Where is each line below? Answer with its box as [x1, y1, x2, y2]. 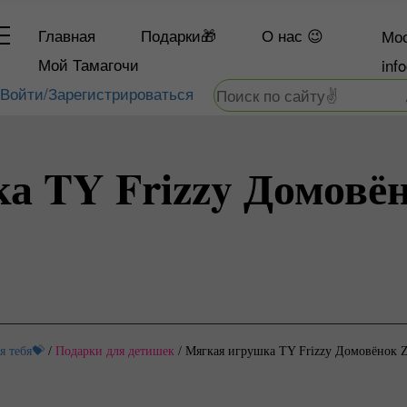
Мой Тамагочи [38, 53, 140, 75]
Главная [38, 24, 96, 46]
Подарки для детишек [55, 344, 174, 358]
